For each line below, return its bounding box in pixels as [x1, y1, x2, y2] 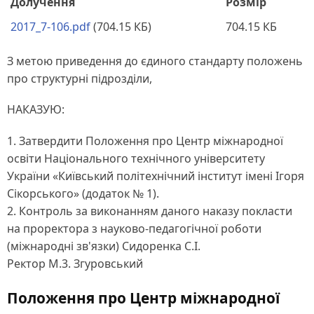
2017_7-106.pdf [11, 19, 90, 34]
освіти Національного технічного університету [7, 150, 265, 166]
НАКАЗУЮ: [7, 102, 64, 118]
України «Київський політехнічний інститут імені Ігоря [7, 168, 304, 184]
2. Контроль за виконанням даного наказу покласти [7, 203, 292, 219]
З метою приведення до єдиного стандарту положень [7, 53, 303, 69]
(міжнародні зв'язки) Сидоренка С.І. [7, 238, 200, 254]
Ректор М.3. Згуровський [7, 255, 143, 271]
